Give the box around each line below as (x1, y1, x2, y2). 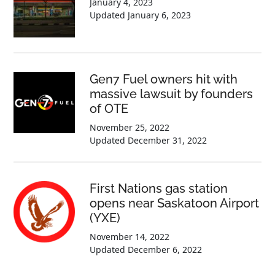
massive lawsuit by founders (90, 86, 254, 101)
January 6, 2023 (128, 9, 192, 21)
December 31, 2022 (128, 134, 207, 146)
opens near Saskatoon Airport (90, 195, 260, 211)
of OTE (90, 101, 129, 116)
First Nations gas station (90, 180, 228, 196)
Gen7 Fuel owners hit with (90, 71, 238, 87)
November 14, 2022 (90, 230, 170, 242)
